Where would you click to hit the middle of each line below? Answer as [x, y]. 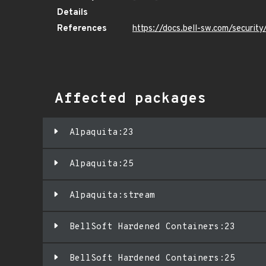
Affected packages [130, 99]
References [82, 29]
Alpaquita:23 [102, 133]
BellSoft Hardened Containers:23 [152, 227]
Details [72, 13]
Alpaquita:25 [102, 164]
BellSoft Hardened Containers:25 [152, 259]
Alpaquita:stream [112, 196]
